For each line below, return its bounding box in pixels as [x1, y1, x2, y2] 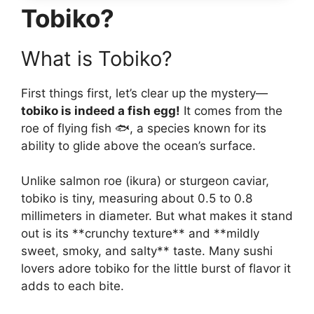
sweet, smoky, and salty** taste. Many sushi [21, 244, 273, 259]
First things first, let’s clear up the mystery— [21, 86, 268, 100]
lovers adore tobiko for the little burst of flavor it [21, 261, 291, 276]
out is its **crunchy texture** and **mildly [21, 226, 259, 241]
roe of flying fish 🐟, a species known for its [21, 121, 266, 135]
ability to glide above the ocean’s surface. [21, 138, 256, 153]
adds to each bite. [21, 279, 124, 294]
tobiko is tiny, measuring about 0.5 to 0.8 [21, 191, 252, 206]
